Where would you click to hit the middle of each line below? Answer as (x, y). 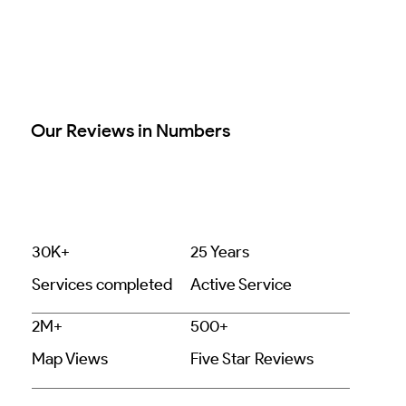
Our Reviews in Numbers (131, 130)
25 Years (220, 251)
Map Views (69, 359)
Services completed (101, 284)
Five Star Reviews (252, 359)
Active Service (242, 284)
